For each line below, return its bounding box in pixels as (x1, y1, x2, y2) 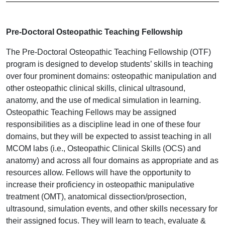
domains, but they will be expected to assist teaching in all (6, 132, 211, 141)
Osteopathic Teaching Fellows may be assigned (6, 108, 176, 117)
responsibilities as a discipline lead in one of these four (6, 120, 200, 129)
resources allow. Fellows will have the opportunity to (6, 168, 191, 177)
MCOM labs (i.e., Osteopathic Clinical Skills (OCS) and (6, 144, 201, 153)
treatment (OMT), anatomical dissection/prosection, (6, 192, 186, 201)
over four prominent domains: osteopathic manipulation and (6, 72, 216, 81)
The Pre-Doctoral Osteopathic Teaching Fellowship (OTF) (6, 48, 211, 57)
